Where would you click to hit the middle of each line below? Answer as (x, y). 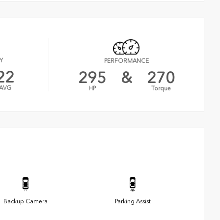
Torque (161, 89)
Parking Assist (133, 202)
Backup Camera (26, 202)
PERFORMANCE (127, 61)
